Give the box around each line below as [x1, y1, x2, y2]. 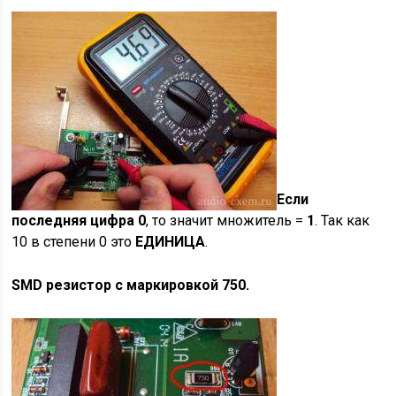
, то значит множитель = [146, 212, 308, 229]
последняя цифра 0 [11, 212, 147, 229]
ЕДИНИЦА [135, 233, 206, 250]
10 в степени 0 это [11, 233, 136, 250]
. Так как [315, 212, 370, 229]
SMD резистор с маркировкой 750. [11, 277, 250, 293]
